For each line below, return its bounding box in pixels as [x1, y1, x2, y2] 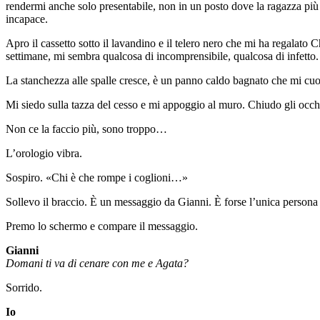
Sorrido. [6, 281, 42, 294]
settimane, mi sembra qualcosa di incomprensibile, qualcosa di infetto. [6, 50, 319, 63]
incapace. [6, 13, 48, 26]
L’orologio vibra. [6, 147, 82, 160]
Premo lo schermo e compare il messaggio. [6, 220, 198, 233]
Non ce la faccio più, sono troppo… [6, 123, 167, 136]
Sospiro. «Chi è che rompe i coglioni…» [6, 171, 188, 184]
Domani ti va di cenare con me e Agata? [6, 257, 189, 270]
